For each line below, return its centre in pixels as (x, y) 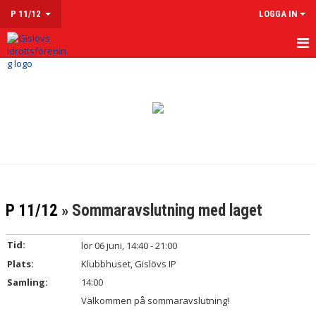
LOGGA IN (278, 14)
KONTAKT (29, 223)
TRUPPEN (28, 193)
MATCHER (29, 162)
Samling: (28, 282)
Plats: (20, 264)
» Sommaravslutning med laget (160, 211)
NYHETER (28, 102)
